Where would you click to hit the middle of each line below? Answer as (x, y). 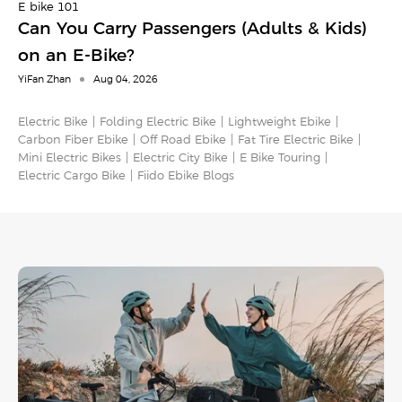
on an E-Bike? (76, 57)
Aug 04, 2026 (126, 80)
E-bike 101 (48, 8)
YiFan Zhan (44, 80)
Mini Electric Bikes (70, 158)
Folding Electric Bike (158, 122)
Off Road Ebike (183, 140)
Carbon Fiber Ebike (73, 140)
